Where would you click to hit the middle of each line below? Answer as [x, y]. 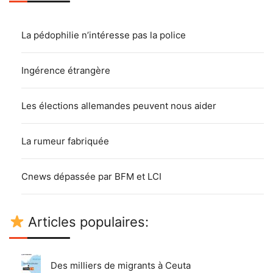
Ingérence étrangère [66, 70]
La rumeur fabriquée [65, 141]
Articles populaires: [87, 222]
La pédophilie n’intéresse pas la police [104, 35]
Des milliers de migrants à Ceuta [121, 265]
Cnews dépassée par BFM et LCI [91, 176]
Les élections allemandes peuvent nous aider [119, 105]
